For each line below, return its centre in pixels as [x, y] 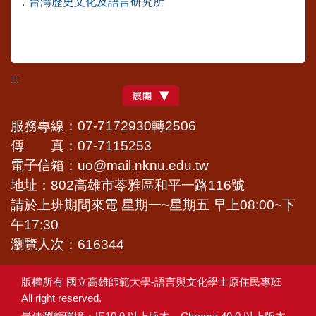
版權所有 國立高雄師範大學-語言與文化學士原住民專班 [151, 282]
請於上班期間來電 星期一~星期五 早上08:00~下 [153, 205]
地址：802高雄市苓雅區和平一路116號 [128, 185]
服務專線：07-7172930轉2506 [103, 126]
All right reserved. [61, 298]
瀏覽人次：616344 [67, 244]
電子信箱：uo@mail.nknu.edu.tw [110, 165]
